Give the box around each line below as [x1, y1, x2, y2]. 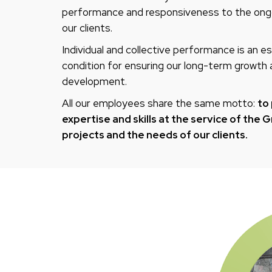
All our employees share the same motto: [62, 96, 257, 110]
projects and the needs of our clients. [62, 127, 248, 141]
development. [62, 74, 127, 88]
